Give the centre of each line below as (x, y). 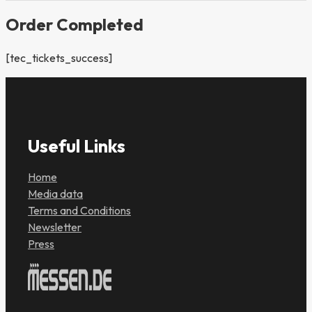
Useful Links (77, 146)
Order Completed (75, 25)
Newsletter (55, 227)
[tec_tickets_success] (59, 58)
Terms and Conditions (79, 211)
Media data (55, 194)
